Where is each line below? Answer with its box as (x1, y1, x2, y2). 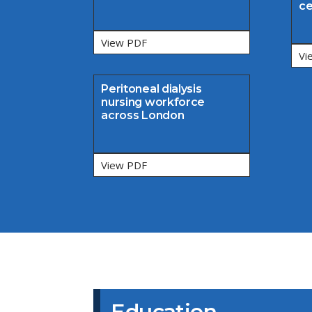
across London (101, 109, 185, 123)
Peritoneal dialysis (101, 82, 202, 96)
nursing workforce (101, 95, 205, 109)
